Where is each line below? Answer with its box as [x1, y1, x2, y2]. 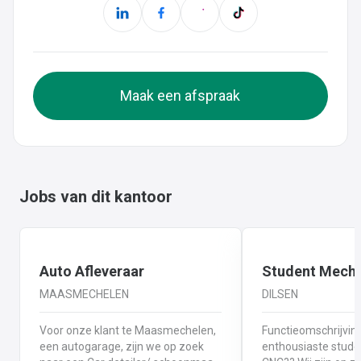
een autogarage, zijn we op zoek [39, 340, 204, 354]
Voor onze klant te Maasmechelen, [39, 324, 216, 338]
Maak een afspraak [120, 87, 241, 105]
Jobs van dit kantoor [19, 187, 172, 207]
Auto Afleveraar [39, 263, 144, 280]
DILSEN [262, 288, 298, 301]
